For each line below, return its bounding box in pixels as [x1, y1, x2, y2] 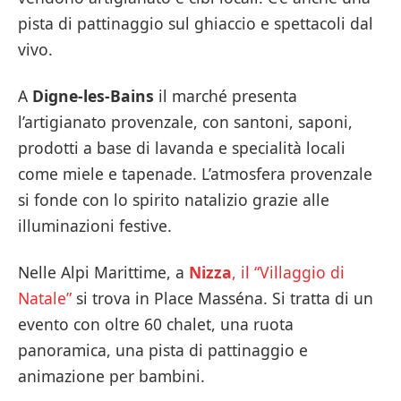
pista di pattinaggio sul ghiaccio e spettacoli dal [18, 13, 373, 35]
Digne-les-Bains [32, 84, 154, 107]
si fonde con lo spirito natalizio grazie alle [18, 188, 329, 210]
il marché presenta [154, 84, 297, 107]
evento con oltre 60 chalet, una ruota [18, 312, 294, 335]
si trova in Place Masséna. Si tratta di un [72, 286, 373, 309]
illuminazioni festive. [18, 214, 172, 236]
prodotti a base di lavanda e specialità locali [18, 136, 346, 158]
